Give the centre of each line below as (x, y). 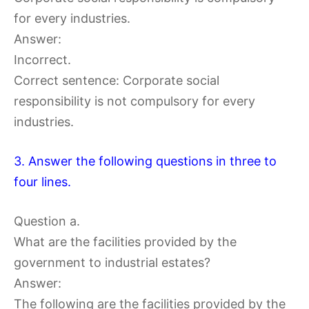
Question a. (47, 221)
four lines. (42, 182)
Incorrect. (42, 60)
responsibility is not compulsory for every (134, 101)
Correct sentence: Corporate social (117, 80)
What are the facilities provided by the (125, 242)
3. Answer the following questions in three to (145, 161)
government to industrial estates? (112, 262)
